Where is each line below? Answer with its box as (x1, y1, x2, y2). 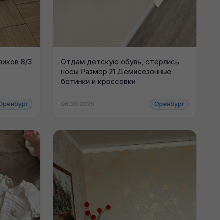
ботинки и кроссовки (60, 76, 136, 86)
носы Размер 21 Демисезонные (60, 66, 171, 76)
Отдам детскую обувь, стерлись (60, 56, 179, 66)
